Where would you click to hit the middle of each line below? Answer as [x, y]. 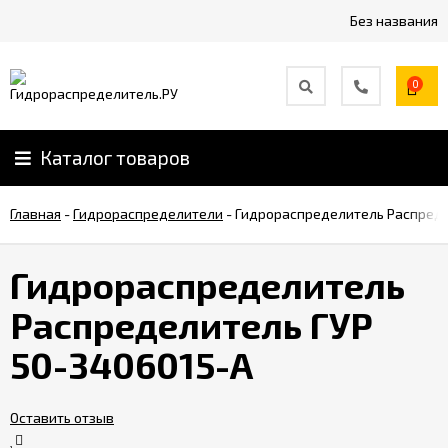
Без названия [394, 20]
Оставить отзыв [62, 417]
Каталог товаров [115, 157]
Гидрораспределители [148, 213]
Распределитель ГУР [191, 324]
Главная [35, 213]
